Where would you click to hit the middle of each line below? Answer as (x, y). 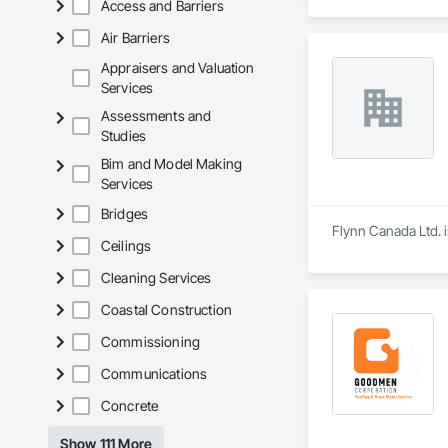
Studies (124, 136)
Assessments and (156, 116)
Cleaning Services (156, 278)
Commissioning (150, 342)
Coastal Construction (166, 310)
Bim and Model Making (172, 164)
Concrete (130, 406)
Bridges (125, 214)
